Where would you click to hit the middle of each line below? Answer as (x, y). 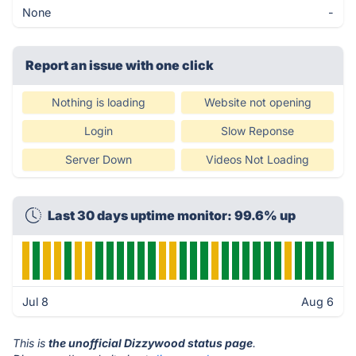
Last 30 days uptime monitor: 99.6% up (172, 215)
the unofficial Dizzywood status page (151, 343)
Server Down (99, 159)
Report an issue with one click (120, 65)
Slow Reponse (257, 131)
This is (31, 343)
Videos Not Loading (257, 159)
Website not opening (257, 102)
